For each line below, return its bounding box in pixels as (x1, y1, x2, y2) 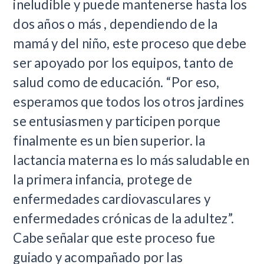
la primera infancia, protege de (13, 171, 192, 187)
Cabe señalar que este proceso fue (13, 229, 216, 246)
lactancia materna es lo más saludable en (13, 151, 250, 168)
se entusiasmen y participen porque (13, 113, 221, 129)
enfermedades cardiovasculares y (13, 190, 210, 207)
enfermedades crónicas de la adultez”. (13, 210, 235, 226)
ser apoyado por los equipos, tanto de (13, 54, 234, 71)
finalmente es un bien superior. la (13, 132, 206, 148)
